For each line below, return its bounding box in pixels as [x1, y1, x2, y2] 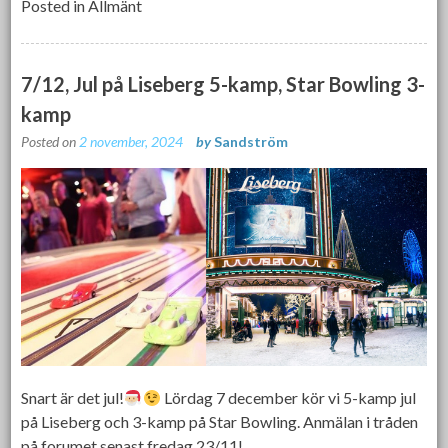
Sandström [214, 133, 289, 151]
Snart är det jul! [21, 388, 125, 408]
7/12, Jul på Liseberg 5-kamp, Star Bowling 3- [21, 72, 426, 97]
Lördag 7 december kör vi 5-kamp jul [160, 388, 416, 408]
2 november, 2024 [79, 133, 184, 151]
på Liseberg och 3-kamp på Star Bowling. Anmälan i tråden [21, 412, 419, 432]
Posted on [21, 133, 80, 151]
